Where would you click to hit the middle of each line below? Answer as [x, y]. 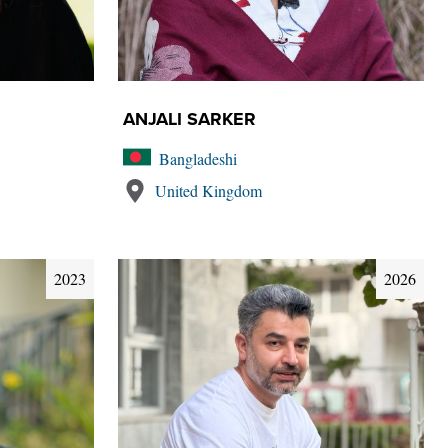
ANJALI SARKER [189, 119]
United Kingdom [208, 190]
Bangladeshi [198, 158]
